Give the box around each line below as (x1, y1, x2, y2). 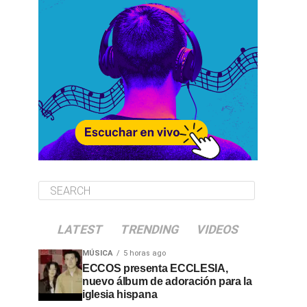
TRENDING (119, 223, 181, 236)
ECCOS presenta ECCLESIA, (82, 262, 228, 274)
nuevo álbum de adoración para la (82, 275, 252, 287)
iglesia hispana (82, 288, 158, 300)
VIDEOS (195, 223, 241, 236)
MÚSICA (82, 249, 113, 258)
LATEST (56, 223, 105, 236)
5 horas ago (123, 249, 166, 258)
